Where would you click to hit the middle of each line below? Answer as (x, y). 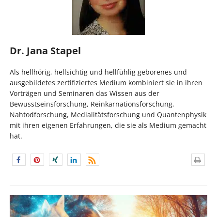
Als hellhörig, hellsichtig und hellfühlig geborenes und (98, 72)
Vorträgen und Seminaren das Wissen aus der (85, 93)
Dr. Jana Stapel (45, 51)
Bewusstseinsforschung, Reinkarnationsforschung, (92, 104)
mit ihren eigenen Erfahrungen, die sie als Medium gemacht (108, 125)
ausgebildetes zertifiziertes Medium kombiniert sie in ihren (106, 83)
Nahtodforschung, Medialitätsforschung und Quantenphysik (108, 115)
